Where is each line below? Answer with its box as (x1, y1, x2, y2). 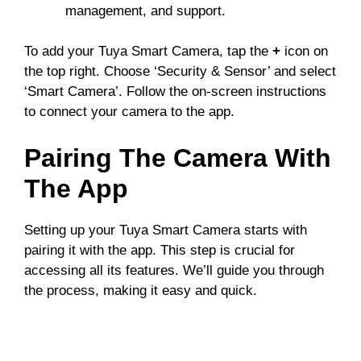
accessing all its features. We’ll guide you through (24, 262, 324, 278)
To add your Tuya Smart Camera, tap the (24, 44, 272, 60)
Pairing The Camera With (24, 143, 331, 172)
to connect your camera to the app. (24, 104, 234, 120)
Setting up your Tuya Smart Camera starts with (24, 222, 307, 238)
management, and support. (65, 2, 226, 19)
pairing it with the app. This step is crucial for (24, 242, 295, 258)
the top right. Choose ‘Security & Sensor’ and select (24, 64, 336, 80)
